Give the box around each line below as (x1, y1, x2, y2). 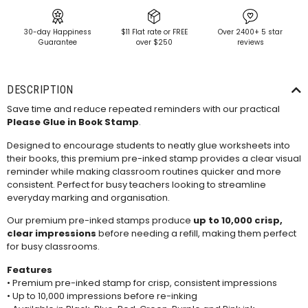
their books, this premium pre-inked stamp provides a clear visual (7, 151, 301, 165)
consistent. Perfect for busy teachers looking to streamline (7, 177, 266, 191)
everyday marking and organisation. (7, 190, 170, 204)
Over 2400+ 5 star (218, 27, 283, 38)
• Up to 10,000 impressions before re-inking (7, 289, 197, 302)
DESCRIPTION (7, 83, 74, 97)
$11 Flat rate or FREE (120, 27, 188, 38)
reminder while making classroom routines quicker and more (7, 164, 281, 178)
